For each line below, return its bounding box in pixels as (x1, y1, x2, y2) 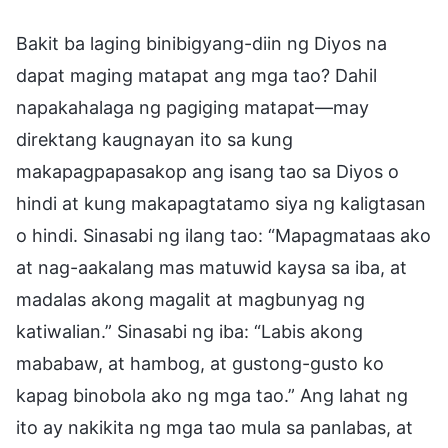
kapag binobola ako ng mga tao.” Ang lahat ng (16, 384, 408, 406)
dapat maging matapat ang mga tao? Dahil (16, 64, 377, 86)
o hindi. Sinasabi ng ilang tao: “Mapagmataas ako (16, 224, 431, 246)
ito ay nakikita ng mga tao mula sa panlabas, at (16, 416, 413, 438)
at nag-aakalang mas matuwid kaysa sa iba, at (16, 256, 407, 278)
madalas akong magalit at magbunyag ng (16, 288, 365, 310)
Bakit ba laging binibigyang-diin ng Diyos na (16, 32, 387, 54)
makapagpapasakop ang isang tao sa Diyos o (16, 160, 399, 182)
